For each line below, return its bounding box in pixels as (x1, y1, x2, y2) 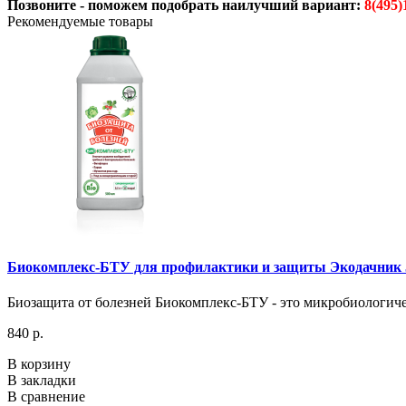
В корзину (7, 356, 71, 372)
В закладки (7, 372, 76, 389)
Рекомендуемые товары (7, 13, 153, 29)
